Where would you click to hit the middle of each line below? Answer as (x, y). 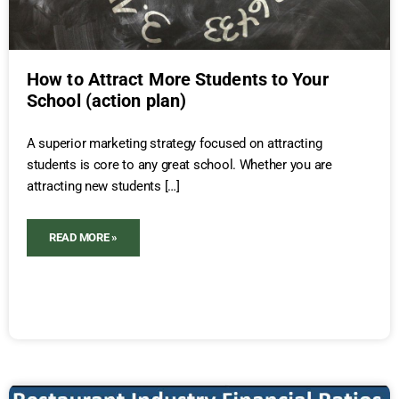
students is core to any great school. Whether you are (179, 164)
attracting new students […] (103, 186)
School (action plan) (107, 100)
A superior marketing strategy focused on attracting (175, 143)
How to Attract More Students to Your (178, 79)
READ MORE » (84, 237)
